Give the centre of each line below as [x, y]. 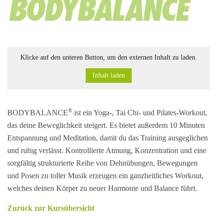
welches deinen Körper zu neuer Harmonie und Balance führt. [102, 188]
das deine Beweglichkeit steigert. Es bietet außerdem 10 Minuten [106, 125]
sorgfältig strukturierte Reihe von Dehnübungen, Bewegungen [102, 163]
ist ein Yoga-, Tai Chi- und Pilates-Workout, [140, 113]
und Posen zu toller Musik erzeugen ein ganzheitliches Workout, [105, 176]
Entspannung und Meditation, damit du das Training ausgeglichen [108, 138]
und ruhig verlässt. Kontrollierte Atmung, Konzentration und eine [107, 150]
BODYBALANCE [38, 113]
